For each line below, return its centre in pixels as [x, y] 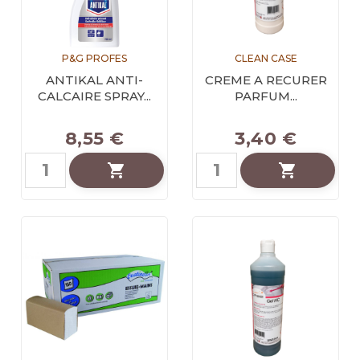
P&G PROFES [94, 58]
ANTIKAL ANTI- [94, 80]
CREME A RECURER [266, 80]
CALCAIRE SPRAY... [94, 96]
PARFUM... [266, 96]
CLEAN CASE [266, 58]
